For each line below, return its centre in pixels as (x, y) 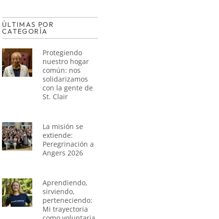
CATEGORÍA (25, 31)
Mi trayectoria (66, 209)
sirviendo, (59, 191)
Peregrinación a (68, 144)
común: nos (62, 70)
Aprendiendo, (65, 182)
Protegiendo (63, 52)
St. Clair (55, 96)
